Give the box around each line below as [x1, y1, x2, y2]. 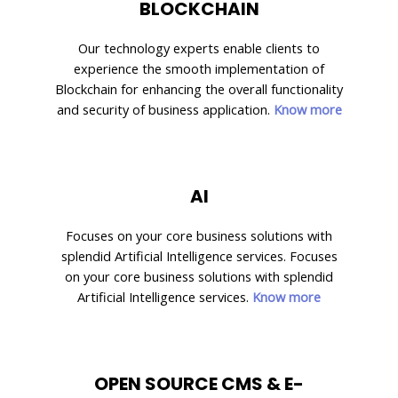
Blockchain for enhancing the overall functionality [55, 79, 343, 98]
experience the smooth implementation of [74, 59, 324, 77]
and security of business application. [56, 99, 274, 118]
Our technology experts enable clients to [78, 38, 320, 57]
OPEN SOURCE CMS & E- [94, 370, 304, 396]
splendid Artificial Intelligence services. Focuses [60, 246, 338, 265]
